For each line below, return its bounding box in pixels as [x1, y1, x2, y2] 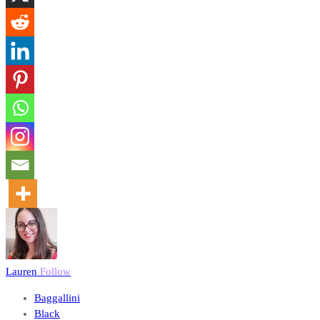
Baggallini [34, 292, 80, 304]
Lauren [6, 266, 40, 278]
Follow [40, 266, 71, 278]
